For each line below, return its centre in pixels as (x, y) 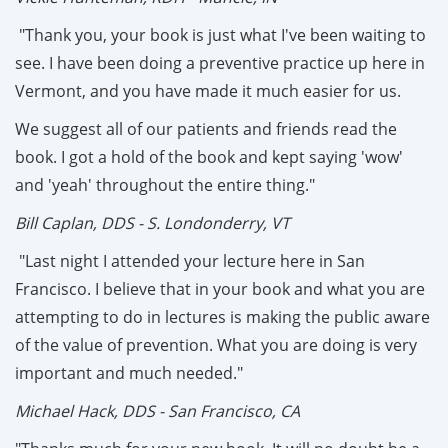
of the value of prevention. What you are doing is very (216, 344)
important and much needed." (129, 372)
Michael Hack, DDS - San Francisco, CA (157, 410)
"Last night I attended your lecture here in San (190, 260)
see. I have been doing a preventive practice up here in (220, 62)
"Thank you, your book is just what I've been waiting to (220, 34)
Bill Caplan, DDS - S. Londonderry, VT (152, 222)
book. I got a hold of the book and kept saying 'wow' (209, 156)
